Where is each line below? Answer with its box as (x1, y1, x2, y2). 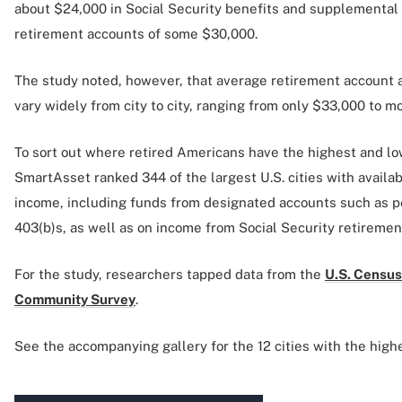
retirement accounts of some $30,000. (14, 26, 258, 41)
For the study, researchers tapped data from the (14, 267, 325, 282)
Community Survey (14, 292, 135, 307)
